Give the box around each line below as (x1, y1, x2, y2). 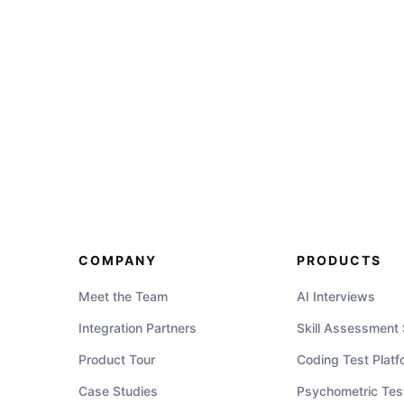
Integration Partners (78, 320, 197, 335)
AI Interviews (297, 289, 376, 304)
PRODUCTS (297, 252, 382, 268)
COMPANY (78, 252, 158, 268)
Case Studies (78, 383, 159, 399)
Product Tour (78, 352, 156, 367)
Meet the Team (78, 289, 169, 304)
